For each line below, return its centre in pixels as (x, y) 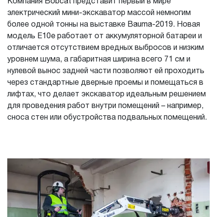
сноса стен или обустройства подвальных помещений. (107, 118)
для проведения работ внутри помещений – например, (105, 106)
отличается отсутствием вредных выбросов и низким (106, 48)
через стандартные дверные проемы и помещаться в (105, 83)
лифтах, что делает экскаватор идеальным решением (107, 94)
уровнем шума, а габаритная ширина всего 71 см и (99, 60)
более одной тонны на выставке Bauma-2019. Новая (104, 25)
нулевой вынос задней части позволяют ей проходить (106, 71)
